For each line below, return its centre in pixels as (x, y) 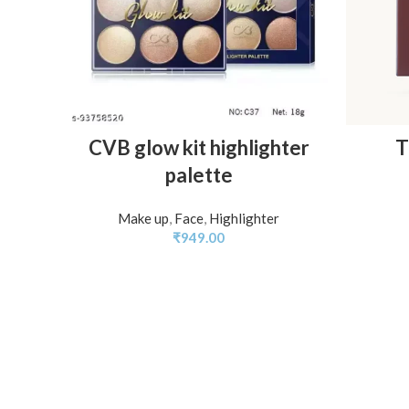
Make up (143, 218)
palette (199, 175)
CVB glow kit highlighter (199, 147)
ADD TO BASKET (199, 135)
